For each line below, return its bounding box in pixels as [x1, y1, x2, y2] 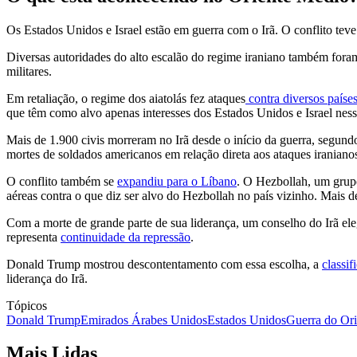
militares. [6, 64, 52, 78]
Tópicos [6, 298, 47, 312]
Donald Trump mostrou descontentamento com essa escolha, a [6, 257, 322, 271]
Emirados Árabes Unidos [80, 312, 207, 327]
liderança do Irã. [6, 271, 88, 285]
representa [6, 229, 61, 244]
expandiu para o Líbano [117, 174, 237, 188]
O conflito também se [6, 174, 117, 188]
